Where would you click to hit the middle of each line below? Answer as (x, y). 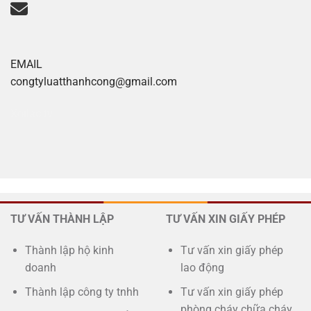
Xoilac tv (32, 114)
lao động (202, 268)
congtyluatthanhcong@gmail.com (94, 82)
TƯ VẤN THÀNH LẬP (62, 219)
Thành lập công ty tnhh (82, 292)
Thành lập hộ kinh (69, 251)
